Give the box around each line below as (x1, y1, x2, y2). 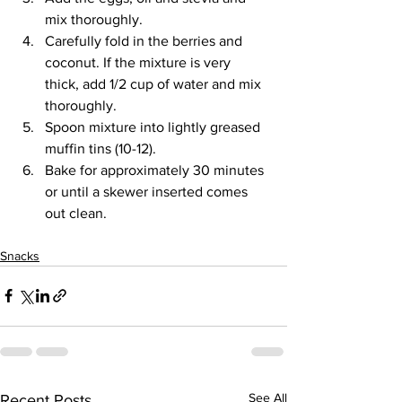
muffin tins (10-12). (45, 140, 156, 156)
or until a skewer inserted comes (45, 183, 251, 199)
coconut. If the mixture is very (45, 54, 234, 70)
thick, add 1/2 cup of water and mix (45, 75, 265, 92)
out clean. (45, 205, 107, 221)
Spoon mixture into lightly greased (45, 118, 264, 135)
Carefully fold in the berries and (45, 32, 246, 48)
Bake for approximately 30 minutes (45, 162, 267, 178)
